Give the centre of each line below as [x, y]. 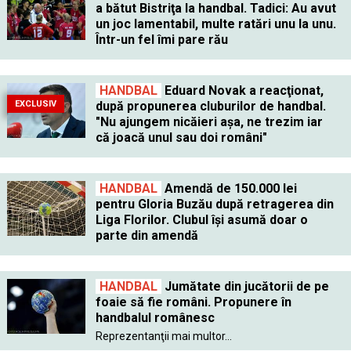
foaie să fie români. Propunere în [193, 302]
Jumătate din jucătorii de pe [245, 286]
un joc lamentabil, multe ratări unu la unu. [215, 24]
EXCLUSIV [35, 103]
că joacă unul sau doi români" [181, 137]
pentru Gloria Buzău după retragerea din [214, 204]
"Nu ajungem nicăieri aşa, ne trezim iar [209, 121]
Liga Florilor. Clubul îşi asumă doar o [201, 219]
